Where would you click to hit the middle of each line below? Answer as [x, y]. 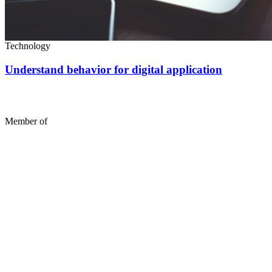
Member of [26, 121]
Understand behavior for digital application [114, 69]
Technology [28, 46]
